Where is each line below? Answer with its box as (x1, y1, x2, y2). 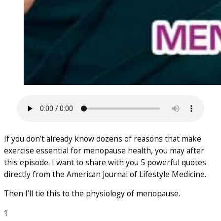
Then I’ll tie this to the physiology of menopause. (4, 188, 180, 199)
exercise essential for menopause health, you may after (4, 145, 204, 156)
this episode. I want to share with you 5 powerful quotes (4, 156, 206, 168)
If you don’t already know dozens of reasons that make (4, 133, 201, 144)
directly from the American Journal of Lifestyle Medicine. (4, 168, 206, 180)
